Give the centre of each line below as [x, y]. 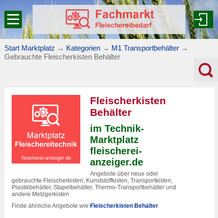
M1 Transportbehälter [145, 48]
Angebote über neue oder [124, 174]
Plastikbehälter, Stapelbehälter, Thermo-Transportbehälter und [94, 187]
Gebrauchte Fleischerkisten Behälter [62, 57]
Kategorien [83, 48]
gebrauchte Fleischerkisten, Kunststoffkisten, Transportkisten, [92, 181]
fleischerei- [116, 151]
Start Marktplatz [30, 48]
